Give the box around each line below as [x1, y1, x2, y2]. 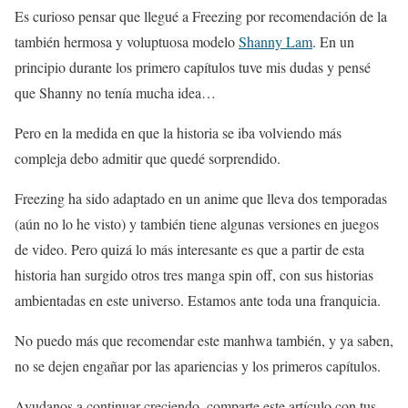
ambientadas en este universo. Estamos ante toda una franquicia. [15, 291, 381, 311]
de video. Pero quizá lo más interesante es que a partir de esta [15, 240, 364, 260]
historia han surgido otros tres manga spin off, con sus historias [15, 265, 373, 285]
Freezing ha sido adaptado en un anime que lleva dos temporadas [15, 189, 387, 209]
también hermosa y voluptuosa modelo [15, 32, 239, 52]
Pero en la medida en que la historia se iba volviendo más [15, 123, 342, 143]
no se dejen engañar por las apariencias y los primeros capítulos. [15, 356, 381, 376]
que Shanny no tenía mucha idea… [15, 83, 216, 103]
